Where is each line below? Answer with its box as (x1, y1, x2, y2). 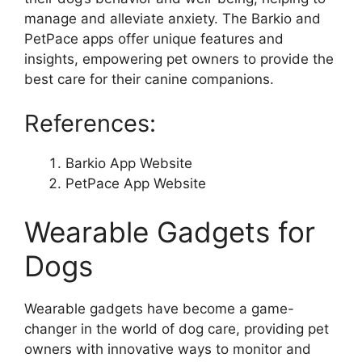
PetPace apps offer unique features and (24, 30, 284, 47)
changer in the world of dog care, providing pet (24, 320, 329, 337)
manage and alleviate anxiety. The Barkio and (24, 10, 321, 27)
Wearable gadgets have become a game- (24, 300, 294, 317)
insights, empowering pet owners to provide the (24, 50, 334, 67)
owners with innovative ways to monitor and (24, 340, 311, 357)
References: (24, 109, 156, 138)
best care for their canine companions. (24, 70, 274, 87)
